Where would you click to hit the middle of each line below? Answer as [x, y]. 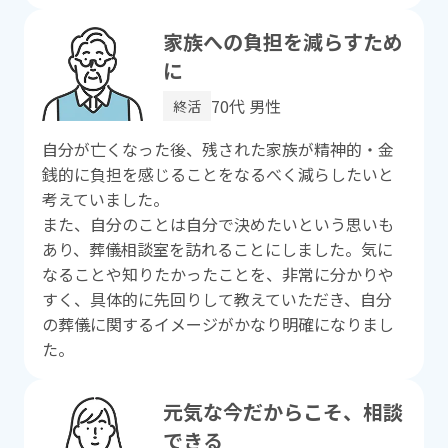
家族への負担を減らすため [283, 41]
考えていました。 [105, 198]
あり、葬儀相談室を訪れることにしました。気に [217, 248]
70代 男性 [246, 105]
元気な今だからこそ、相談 [283, 412]
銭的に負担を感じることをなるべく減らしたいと [217, 173]
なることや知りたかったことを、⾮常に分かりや [217, 273]
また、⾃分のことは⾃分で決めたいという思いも [217, 223]
